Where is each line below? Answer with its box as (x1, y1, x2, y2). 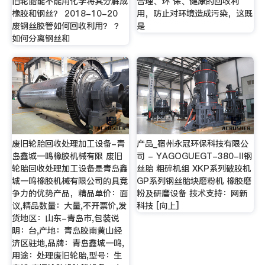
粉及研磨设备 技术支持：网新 (137, 187, 248, 199)
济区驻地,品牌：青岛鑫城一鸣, (11, 237, 124, 249)
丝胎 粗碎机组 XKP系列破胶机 (137, 162, 251, 174)
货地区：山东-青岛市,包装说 (11, 212, 119, 224)
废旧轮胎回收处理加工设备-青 (11, 137, 125, 150)
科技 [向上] (137, 199, 179, 212)
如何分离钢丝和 (11, 33, 70, 45)
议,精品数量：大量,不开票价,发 (11, 199, 127, 212)
